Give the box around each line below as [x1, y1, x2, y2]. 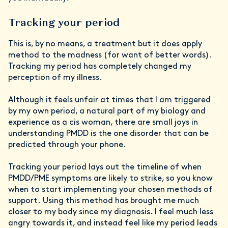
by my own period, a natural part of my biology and [8, 107, 206, 116]
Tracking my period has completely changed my [8, 63, 191, 71]
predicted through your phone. [8, 141, 128, 150]
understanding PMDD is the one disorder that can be [8, 130, 209, 138]
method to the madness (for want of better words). [8, 51, 212, 60]
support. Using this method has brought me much [8, 197, 199, 206]
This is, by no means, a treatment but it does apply [8, 40, 202, 49]
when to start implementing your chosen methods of [8, 186, 213, 194]
